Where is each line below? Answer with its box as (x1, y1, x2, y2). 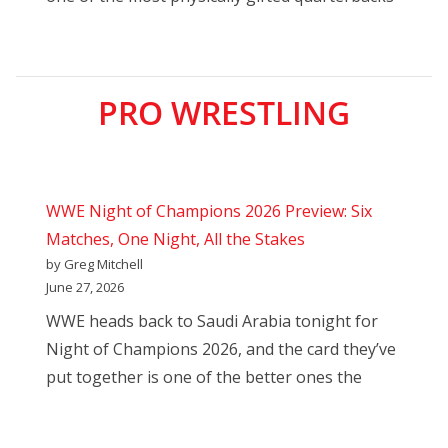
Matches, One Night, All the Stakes (46, 228, 305, 251)
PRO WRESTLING (98, 91, 350, 135)
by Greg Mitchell (46, 255, 143, 274)
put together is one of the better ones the (46, 366, 362, 389)
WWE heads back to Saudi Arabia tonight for (46, 310, 378, 333)
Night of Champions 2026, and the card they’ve (46, 338, 396, 361)
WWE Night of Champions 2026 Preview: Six (46, 200, 372, 223)
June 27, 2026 (46, 278, 124, 297)
